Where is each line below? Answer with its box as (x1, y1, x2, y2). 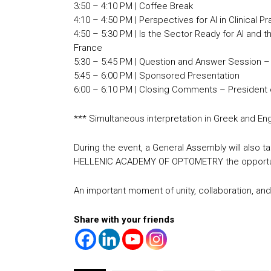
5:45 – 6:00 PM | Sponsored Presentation (74, 70, 240, 82)
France (74, 42, 102, 54)
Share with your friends (74, 214, 174, 226)
